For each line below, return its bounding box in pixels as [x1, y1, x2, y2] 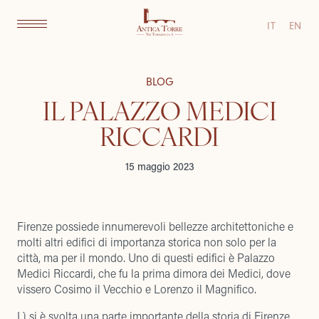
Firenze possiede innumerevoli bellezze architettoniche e [17, 219, 293, 234]
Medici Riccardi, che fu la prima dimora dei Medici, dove [17, 266, 291, 281]
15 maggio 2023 [125, 159, 194, 173]
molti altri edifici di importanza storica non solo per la [17, 234, 276, 249]
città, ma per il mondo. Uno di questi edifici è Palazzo [17, 250, 275, 265]
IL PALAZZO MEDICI [42, 92, 277, 127]
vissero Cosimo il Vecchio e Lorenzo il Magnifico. [17, 281, 256, 296]
